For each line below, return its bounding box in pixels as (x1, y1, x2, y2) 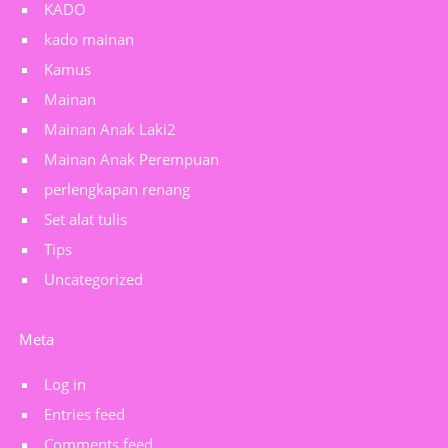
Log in (44, 374, 86, 394)
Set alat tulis (44, 209, 127, 229)
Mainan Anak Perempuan (44, 149, 219, 169)
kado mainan (44, 29, 134, 49)
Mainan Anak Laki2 (44, 119, 176, 139)
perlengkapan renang (44, 179, 190, 199)
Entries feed (44, 404, 125, 424)
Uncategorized (44, 269, 143, 289)
